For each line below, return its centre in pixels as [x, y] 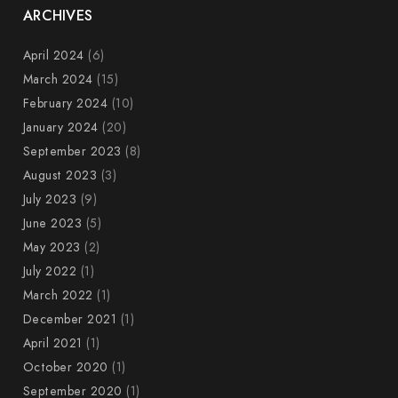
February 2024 [65, 103]
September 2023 [72, 151]
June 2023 [52, 223]
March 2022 [58, 295]
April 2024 [53, 56]
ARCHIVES [58, 16]
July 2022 [50, 271]
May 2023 [52, 247]
